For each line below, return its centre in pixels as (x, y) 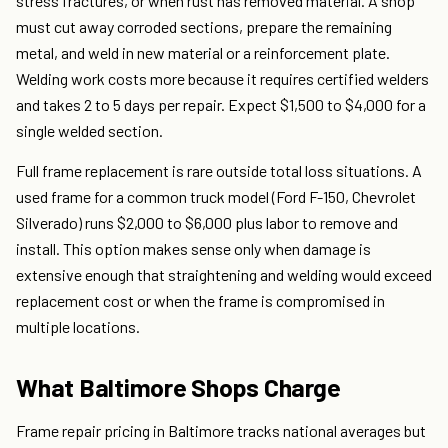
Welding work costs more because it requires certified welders (222, 79)
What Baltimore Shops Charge (178, 387)
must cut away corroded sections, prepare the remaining (204, 27)
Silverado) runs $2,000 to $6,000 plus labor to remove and (207, 223)
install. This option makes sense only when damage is (193, 249)
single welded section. (89, 131)
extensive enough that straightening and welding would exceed (224, 275)
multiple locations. (78, 327)
